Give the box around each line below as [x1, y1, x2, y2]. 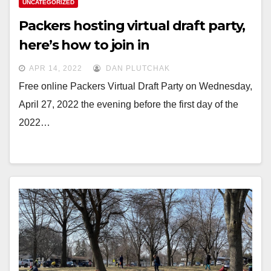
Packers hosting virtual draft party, [19, 18, 246, 34]
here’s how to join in [19, 37, 149, 53]
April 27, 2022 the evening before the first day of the [19, 99, 238, 109]
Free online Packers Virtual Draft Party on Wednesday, [19, 81, 252, 91]
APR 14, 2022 [29, 64, 82, 73]
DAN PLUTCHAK [103, 64, 170, 73]
